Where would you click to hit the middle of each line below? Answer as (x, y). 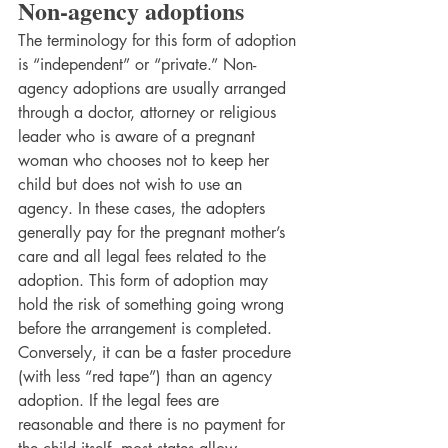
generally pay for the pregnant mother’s (154, 232)
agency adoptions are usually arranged (154, 88)
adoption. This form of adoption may (145, 280)
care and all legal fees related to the (144, 256)
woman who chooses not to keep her (146, 160)
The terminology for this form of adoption (159, 40)
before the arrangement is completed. (147, 328)
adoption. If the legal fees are (121, 400)
